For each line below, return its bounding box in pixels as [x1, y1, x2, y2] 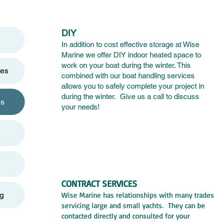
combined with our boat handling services [61, 71, 195, 80]
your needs [61, 103, 98, 111]
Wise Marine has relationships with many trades [61, 190, 214, 200]
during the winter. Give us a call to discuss [61, 92, 199, 101]
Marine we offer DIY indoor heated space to [61, 51, 201, 59]
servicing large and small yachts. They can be [61, 200, 205, 210]
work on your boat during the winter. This [61, 61, 191, 69]
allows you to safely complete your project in [61, 82, 204, 90]
